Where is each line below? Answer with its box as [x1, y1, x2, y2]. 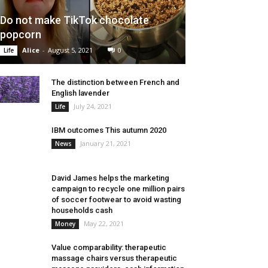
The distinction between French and [51, 78, 179, 87]
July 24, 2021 [74, 102, 112, 111]
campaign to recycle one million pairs [51, 184, 185, 194]
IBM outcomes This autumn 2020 [51, 126, 166, 135]
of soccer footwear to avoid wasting [51, 195, 181, 205]
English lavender [51, 89, 109, 98]
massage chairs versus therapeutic [51, 254, 177, 263]
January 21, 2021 [80, 139, 131, 148]
